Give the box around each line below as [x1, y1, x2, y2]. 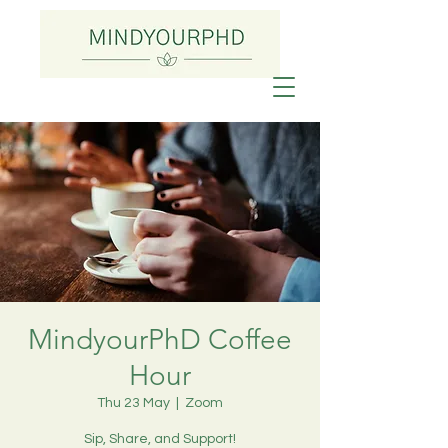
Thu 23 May [97, 396, 170, 410]
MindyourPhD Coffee [28, 323, 292, 356]
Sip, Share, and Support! [84, 432, 236, 446]
